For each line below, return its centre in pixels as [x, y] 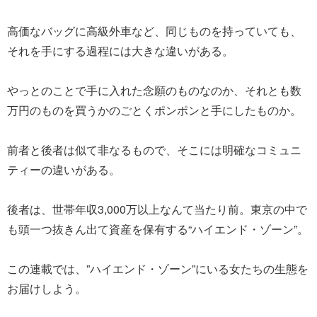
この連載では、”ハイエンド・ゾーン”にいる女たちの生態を [158, 268]
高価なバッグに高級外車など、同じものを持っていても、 [154, 30]
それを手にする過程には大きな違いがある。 [120, 50]
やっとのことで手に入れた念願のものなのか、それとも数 [154, 90]
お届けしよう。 [47, 288]
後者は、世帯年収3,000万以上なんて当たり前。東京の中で [157, 209]
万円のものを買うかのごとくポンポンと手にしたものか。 [154, 110]
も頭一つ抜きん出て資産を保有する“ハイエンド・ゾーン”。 [158, 229]
